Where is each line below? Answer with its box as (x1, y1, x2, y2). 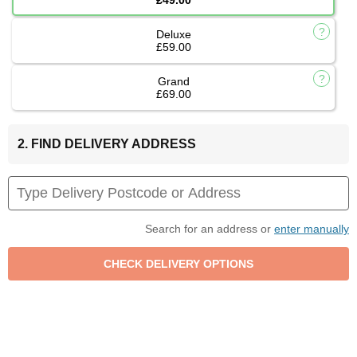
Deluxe (155, 27, 191, 41)
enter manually (274, 222, 349, 235)
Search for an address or (145, 222, 274, 235)
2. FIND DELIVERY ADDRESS (18, 136, 196, 151)
